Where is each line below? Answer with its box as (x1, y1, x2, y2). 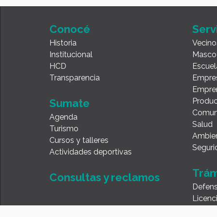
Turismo (49, 124, 78, 133)
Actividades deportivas (49, 147, 132, 156)
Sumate (49, 97, 90, 109)
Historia (49, 38, 77, 47)
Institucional (49, 50, 93, 59)
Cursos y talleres (49, 136, 108, 145)
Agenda (49, 112, 77, 122)
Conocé (49, 23, 90, 35)
